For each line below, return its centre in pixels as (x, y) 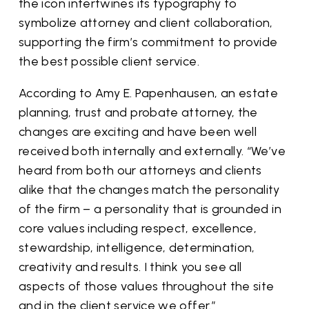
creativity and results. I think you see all (130, 267)
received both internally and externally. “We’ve (152, 151)
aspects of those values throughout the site (147, 286)
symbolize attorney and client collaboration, (146, 23)
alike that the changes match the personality (149, 190)
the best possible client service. (109, 61)
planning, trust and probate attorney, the (138, 112)
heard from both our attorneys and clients (140, 170)
